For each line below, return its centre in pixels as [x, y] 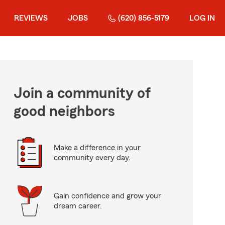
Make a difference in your [97, 148]
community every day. [92, 158]
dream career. [78, 206]
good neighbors [64, 111]
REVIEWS [31, 18]
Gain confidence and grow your [107, 196]
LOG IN [202, 18]
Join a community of [82, 93]
